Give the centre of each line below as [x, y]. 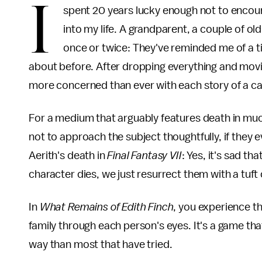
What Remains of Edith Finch [106, 207]
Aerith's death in [68, 156]
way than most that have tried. [101, 244]
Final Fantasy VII [144, 156]
